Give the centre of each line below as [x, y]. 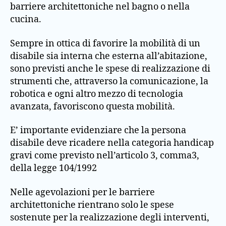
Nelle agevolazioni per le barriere [82, 192]
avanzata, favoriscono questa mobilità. [93, 106]
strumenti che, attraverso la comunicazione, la [109, 81]
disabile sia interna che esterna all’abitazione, [109, 56]
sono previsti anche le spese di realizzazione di [110, 69]
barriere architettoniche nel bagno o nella [100, 7]
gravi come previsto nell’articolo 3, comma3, [105, 156]
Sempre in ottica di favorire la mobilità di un [105, 43]
